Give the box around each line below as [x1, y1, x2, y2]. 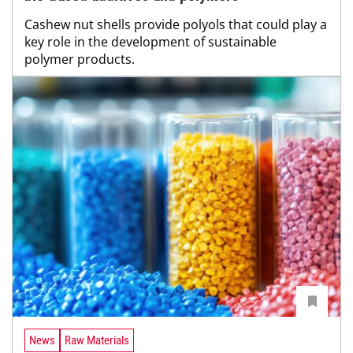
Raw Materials [65, 333, 129, 347]
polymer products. [24, 50, 135, 69]
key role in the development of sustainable [24, 33, 277, 51]
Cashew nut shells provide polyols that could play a [24, 16, 327, 34]
